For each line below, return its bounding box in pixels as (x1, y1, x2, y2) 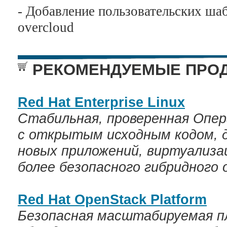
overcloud (18, 20, 74, 35)
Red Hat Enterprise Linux (18, 95, 185, 110)
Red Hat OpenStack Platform (18, 192, 207, 207)
